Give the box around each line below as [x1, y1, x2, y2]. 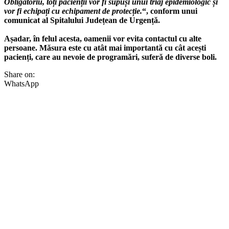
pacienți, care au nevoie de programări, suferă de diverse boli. [4, 52, 217, 61]
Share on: [4, 70, 35, 79]
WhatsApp [4, 79, 39, 88]
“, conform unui [142, 6, 197, 15]
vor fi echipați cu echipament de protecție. [4, 6, 142, 15]
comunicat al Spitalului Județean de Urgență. [4, 15, 160, 25]
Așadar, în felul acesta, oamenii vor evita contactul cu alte [4, 34, 201, 43]
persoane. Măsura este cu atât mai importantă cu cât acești [4, 43, 206, 52]
